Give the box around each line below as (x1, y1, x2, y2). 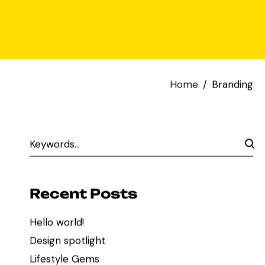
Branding (212, 78, 253, 91)
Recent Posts (29, 186, 137, 202)
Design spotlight (29, 234, 105, 247)
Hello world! (29, 216, 84, 229)
